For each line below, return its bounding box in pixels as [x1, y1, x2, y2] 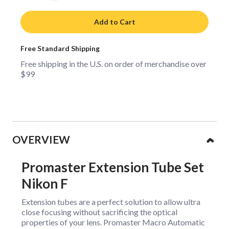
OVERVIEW [12, 132, 70, 146]
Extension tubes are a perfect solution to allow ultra [21, 197, 200, 207]
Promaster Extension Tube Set [21, 159, 204, 176]
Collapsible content [12, 121, 129, 138]
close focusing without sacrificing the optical [21, 207, 177, 217]
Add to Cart [94, 17, 135, 26]
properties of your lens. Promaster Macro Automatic [21, 217, 205, 227]
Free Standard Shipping [20, 43, 100, 53]
